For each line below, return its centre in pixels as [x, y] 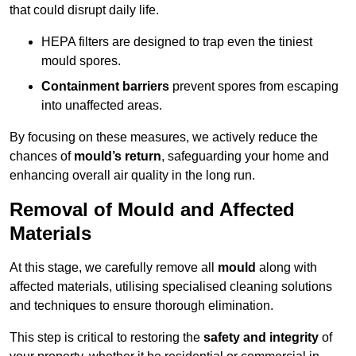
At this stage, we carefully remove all [114, 268]
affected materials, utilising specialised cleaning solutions [171, 287]
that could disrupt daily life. [84, 10]
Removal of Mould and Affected [152, 210]
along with [286, 268]
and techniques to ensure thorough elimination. [141, 306]
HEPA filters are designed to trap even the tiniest [177, 42]
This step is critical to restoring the [106, 338]
